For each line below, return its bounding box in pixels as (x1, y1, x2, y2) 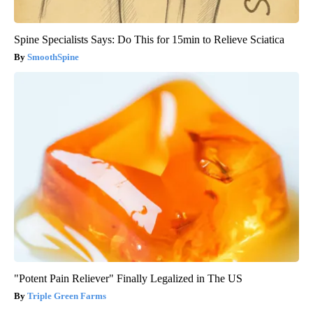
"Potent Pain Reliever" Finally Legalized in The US (14, 272, 242, 284)
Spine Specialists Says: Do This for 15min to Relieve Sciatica (14, 33, 284, 45)
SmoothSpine (27, 51, 79, 62)
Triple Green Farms (27, 290, 106, 301)
